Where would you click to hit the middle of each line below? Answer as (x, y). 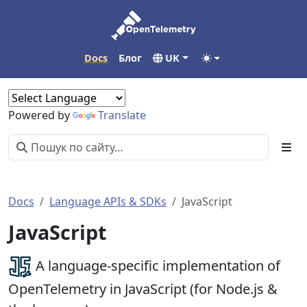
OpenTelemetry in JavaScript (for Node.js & (143, 289)
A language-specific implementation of (156, 265)
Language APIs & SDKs (108, 201)
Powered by (40, 115)
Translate (122, 115)
